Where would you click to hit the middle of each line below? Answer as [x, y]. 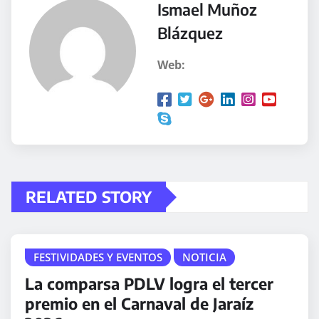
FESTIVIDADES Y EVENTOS [98, 257]
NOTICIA [204, 257]
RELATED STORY [89, 197]
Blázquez [190, 33]
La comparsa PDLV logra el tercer [149, 284]
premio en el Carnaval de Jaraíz [139, 304]
